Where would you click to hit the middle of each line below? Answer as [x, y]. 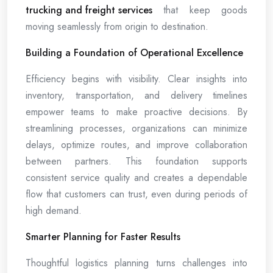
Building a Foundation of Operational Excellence [134, 53]
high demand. [54, 211]
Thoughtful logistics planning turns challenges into [136, 263]
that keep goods [200, 10]
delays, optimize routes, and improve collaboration [136, 145]
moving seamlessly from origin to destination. [117, 27]
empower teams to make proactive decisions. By [136, 112]
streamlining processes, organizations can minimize [136, 129]
